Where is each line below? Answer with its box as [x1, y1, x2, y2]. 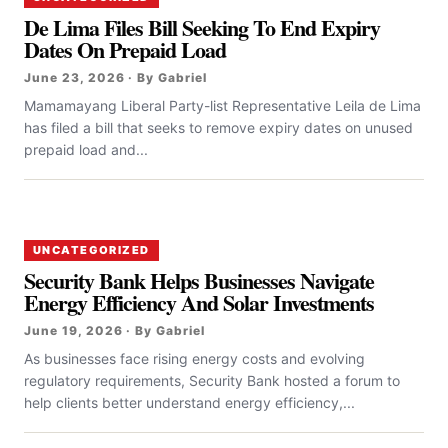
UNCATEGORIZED [33, 243, 150, 258]
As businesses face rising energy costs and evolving [24, 350, 365, 368]
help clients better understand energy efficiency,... [24, 394, 355, 412]
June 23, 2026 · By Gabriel [24, 70, 207, 86]
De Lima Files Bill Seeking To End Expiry [24, 11, 381, 45]
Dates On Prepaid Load [24, 33, 227, 67]
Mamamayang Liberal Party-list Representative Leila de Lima [24, 97, 421, 115]
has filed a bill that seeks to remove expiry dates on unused [24, 119, 413, 137]
